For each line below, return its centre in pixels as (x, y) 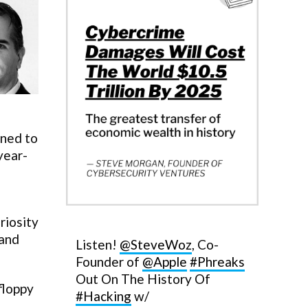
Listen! (98, 244)
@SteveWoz (156, 244)
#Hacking (103, 296)
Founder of (109, 262)
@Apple (165, 262)
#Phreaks (217, 262)
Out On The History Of (143, 279)
